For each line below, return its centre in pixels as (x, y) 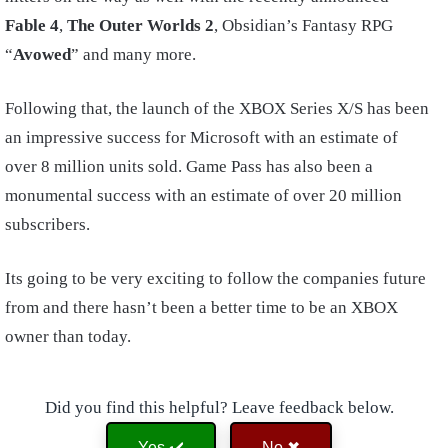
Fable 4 (32, 25)
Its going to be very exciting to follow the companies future (215, 278)
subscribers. (49, 224)
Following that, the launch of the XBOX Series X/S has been (217, 108)
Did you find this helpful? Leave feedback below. (219, 407)
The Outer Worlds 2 (140, 25)
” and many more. (133, 54)
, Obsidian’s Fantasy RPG (303, 25)
